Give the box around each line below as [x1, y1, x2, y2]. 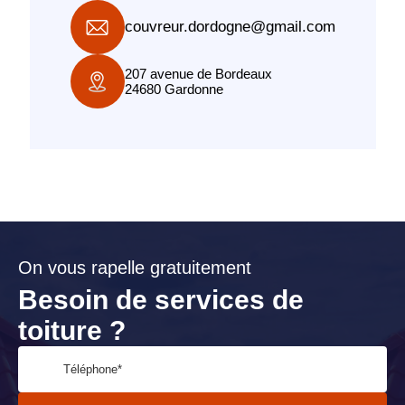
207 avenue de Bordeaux [124, 66, 272, 81]
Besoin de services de [18, 285, 304, 315]
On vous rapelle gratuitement [18, 258, 251, 278]
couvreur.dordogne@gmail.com [124, 18, 335, 35]
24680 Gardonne [124, 81, 223, 97]
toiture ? [18, 316, 126, 345]
